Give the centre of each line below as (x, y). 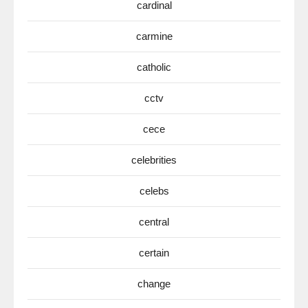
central (154, 222)
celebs (154, 191)
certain (154, 253)
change (154, 284)
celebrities (154, 160)
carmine (154, 36)
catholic (154, 67)
